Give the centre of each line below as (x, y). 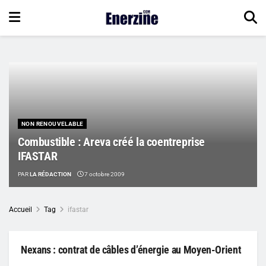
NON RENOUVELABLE (53, 123)
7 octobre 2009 (104, 174)
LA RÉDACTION (50, 174)
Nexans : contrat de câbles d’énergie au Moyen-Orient (131, 249)
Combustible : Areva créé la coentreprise (112, 142)
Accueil (20, 209)
